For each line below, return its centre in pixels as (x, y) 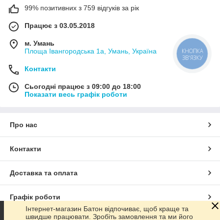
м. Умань (40, 43)
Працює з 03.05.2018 (60, 25)
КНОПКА (192, 52)
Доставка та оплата (44, 173)
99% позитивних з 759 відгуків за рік (82, 8)
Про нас (24, 124)
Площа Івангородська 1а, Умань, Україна (91, 51)
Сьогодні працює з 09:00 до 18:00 (83, 86)
